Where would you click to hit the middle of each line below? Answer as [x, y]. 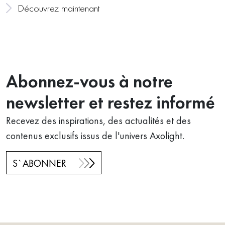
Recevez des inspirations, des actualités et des [98, 120]
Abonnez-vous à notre [89, 81]
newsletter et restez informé [110, 102]
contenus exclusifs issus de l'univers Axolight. [95, 135]
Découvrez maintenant [58, 8]
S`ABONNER [39, 163]
